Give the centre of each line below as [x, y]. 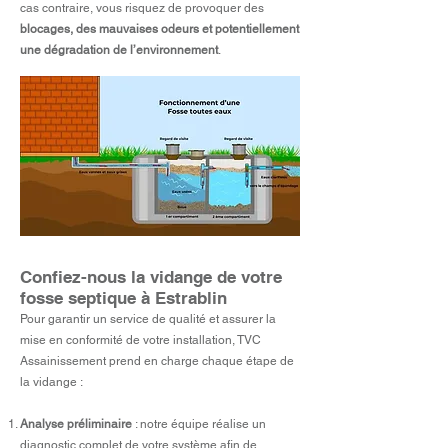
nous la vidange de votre [184, 277]
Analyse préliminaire [77, 424]
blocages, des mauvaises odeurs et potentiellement [159, 29]
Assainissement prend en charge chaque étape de [157, 361]
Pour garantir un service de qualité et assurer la [148, 319]
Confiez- [53, 277]
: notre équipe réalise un [200, 424]
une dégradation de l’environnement [119, 50]
